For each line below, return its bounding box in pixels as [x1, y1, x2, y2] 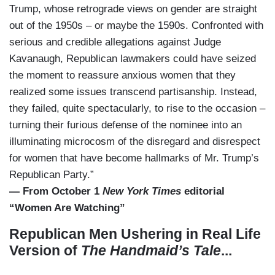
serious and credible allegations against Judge [9, 36, 221, 48]
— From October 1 [9, 185, 99, 197]
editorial [181, 185, 225, 197]
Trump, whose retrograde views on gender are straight [9, 2, 257, 15]
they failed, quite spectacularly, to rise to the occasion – [9, 102, 265, 114]
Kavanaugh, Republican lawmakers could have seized [9, 52, 256, 64]
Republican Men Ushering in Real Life [9, 225, 261, 242]
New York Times [99, 185, 181, 197]
